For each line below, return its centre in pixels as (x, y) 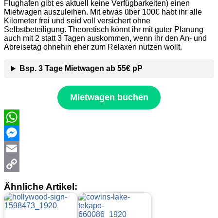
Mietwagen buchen (109, 98)
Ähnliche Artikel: (41, 187)
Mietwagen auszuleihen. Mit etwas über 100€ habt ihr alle (103, 12)
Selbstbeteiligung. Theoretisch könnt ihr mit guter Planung (104, 30)
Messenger (23, 148)
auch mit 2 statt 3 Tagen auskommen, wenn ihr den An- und (105, 38)
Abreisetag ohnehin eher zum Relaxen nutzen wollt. (93, 47)
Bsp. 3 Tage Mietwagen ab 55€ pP (81, 69)
